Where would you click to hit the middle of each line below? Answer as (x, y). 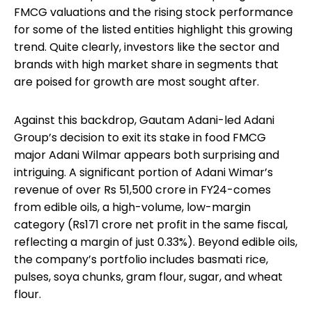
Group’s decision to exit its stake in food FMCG (140, 137)
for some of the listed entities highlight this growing (153, 29)
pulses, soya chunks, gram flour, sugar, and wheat (148, 276)
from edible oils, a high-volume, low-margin (132, 207)
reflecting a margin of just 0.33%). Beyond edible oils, (156, 242)
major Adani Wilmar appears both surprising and (147, 155)
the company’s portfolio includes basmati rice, (141, 259)
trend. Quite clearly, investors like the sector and (147, 47)
